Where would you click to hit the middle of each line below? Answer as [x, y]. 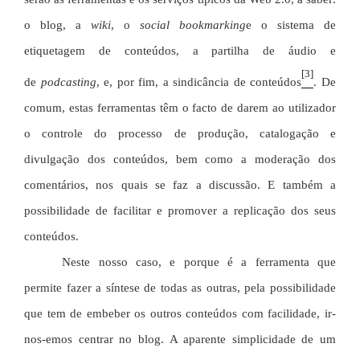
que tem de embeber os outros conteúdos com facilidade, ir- [180, 314]
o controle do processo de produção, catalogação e [180, 134]
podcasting [68, 82]
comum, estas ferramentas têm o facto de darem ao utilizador [180, 108]
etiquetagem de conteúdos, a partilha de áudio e [180, 50]
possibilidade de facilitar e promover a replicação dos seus [180, 211]
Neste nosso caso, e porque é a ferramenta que [199, 262]
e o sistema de [291, 25]
